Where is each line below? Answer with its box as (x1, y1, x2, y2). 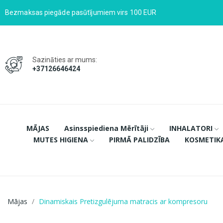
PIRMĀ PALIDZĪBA (109, 134, 170, 144)
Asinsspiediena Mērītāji (64, 123, 148, 133)
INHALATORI (169, 123, 213, 133)
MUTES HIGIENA (33, 134, 88, 144)
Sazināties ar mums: (32, 55, 97, 64)
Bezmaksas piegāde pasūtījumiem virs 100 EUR (5, 8, 157, 16)
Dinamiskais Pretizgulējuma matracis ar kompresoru (39, 196, 208, 206)
